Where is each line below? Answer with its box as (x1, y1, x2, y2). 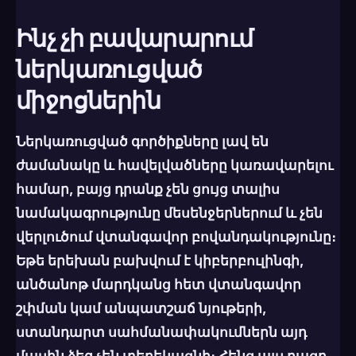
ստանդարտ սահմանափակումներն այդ (16, 323, 307, 340)
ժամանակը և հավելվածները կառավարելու (16, 157, 333, 173)
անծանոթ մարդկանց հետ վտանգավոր (16, 276, 301, 292)
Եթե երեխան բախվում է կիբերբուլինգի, (16, 252, 304, 269)
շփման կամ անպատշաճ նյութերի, (16, 300, 266, 316)
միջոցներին (16, 83, 161, 117)
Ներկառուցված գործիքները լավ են (16, 133, 269, 149)
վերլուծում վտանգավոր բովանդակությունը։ (16, 228, 336, 245)
